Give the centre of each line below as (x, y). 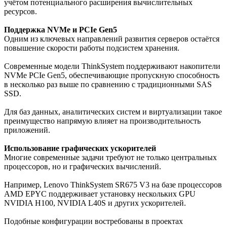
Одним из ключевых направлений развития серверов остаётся (112, 39)
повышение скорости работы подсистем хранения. (92, 48)
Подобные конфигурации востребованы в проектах (93, 221)
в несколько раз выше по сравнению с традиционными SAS (108, 85)
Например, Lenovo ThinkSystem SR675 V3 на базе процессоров (113, 185)
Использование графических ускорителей (80, 148)
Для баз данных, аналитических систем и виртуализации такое (113, 112)
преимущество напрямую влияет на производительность (102, 121)
